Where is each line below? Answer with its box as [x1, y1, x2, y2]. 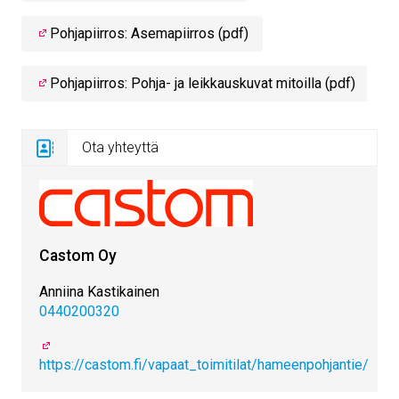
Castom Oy [39, 247, 117, 265]
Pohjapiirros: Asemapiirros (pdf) [50, 25, 248, 43]
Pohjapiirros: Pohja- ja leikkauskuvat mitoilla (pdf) [50, 75, 355, 93]
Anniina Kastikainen [39, 283, 159, 301]
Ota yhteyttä [82, 139, 159, 157]
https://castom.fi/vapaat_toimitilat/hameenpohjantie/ [39, 356, 369, 374]
